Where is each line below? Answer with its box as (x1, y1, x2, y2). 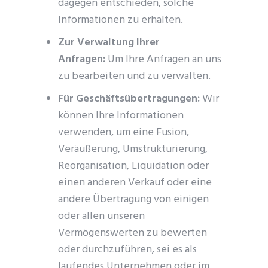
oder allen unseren (58, 208, 145, 225)
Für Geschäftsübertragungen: (58, 90, 200, 108)
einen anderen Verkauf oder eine (58, 174, 212, 191)
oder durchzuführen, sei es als (58, 241, 197, 258)
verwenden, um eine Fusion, (58, 124, 190, 141)
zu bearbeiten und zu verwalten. (58, 68, 211, 85)
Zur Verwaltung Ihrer (58, 34, 160, 51)
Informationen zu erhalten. (58, 11, 184, 29)
